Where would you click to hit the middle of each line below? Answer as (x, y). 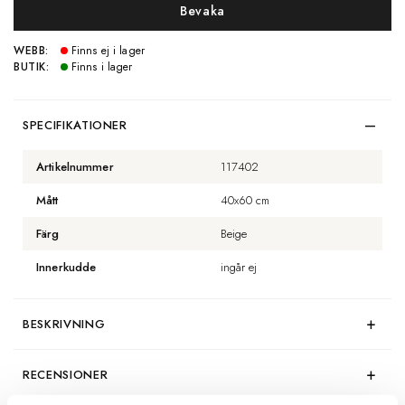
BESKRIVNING (64, 325)
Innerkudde (66, 268)
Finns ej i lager (108, 51)
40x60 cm (245, 201)
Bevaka (202, 11)
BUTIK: (32, 67)
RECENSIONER (66, 375)
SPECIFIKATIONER (75, 126)
